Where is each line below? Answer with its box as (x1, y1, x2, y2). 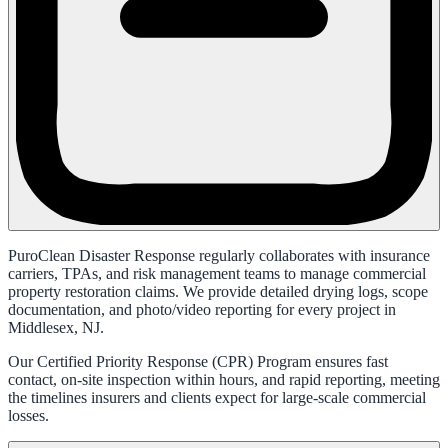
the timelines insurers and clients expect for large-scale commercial (8, 388, 426, 406)
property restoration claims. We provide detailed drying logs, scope (8, 282, 428, 300)
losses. (8, 406, 49, 424)
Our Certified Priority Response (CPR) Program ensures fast (8, 352, 388, 370)
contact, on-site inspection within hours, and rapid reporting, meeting (8, 370, 440, 388)
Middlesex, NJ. (8, 318, 104, 336)
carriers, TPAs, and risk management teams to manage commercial (8, 264, 426, 282)
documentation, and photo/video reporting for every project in (8, 300, 396, 318)
